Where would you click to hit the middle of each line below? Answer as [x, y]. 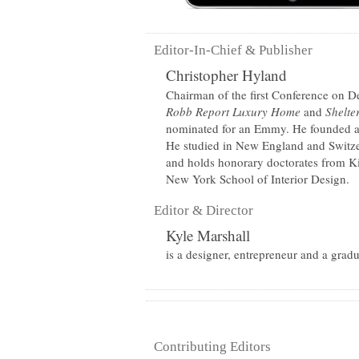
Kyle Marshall [208, 235]
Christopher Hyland [226, 75]
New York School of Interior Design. [258, 179]
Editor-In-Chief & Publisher [233, 50]
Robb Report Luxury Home [233, 111]
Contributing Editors [212, 347]
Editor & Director [204, 210]
